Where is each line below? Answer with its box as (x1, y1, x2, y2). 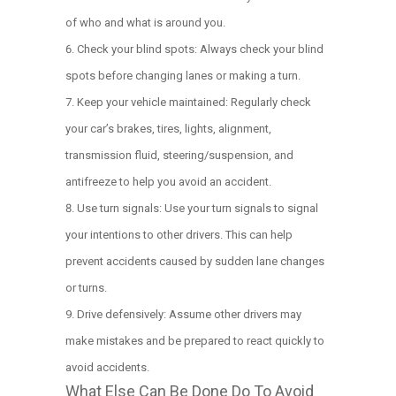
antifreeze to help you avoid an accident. (65, 175, 271, 188)
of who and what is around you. (65, 16, 225, 29)
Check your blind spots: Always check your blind (77, 42, 324, 56)
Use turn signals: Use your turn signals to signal (77, 202, 318, 215)
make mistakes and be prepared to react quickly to (65, 334, 324, 347)
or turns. (65, 281, 107, 294)
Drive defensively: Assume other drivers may (77, 308, 301, 321)
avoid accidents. (65, 361, 149, 374)
